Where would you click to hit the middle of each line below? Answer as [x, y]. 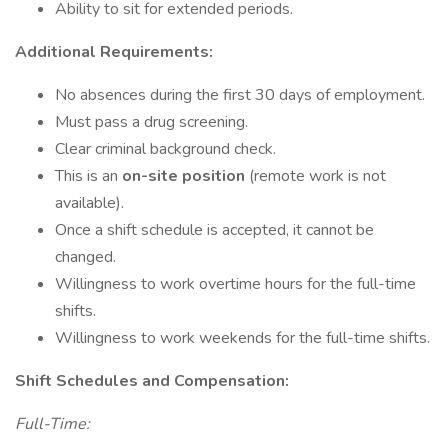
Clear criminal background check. [165, 149]
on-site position [185, 176]
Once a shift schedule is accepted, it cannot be [214, 230]
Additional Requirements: [114, 52]
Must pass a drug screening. [151, 122]
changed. [85, 257]
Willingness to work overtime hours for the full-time [235, 284]
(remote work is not [317, 176]
